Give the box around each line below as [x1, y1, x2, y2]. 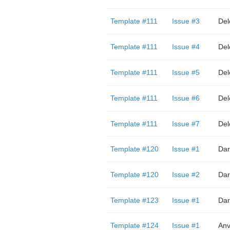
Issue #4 [171, 43, 200, 51]
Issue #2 [171, 170, 200, 179]
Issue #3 [171, 17, 200, 25]
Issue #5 [171, 68, 200, 76]
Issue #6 [171, 94, 200, 102]
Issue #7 [171, 120, 200, 128]
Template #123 [110, 196, 159, 204]
